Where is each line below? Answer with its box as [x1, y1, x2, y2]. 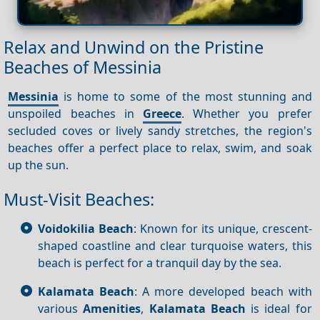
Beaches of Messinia [4, 55, 161, 79]
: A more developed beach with [134, 283, 312, 299]
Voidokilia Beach [38, 220, 134, 236]
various [38, 300, 84, 316]
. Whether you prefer [181, 105, 312, 121]
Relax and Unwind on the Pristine [4, 35, 264, 59]
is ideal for [245, 300, 312, 316]
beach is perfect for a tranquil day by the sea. [38, 254, 281, 271]
